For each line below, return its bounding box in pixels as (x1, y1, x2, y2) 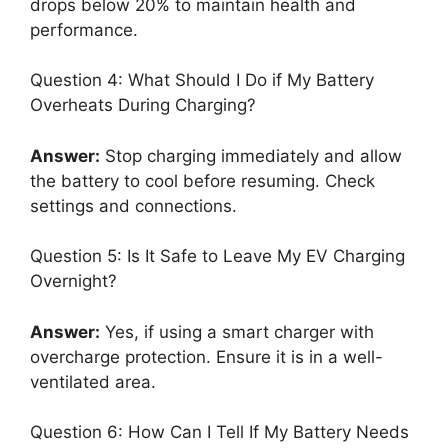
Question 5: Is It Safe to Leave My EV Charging (30, 246, 405, 267)
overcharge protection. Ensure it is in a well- (30, 346, 383, 367)
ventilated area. (30, 371, 156, 392)
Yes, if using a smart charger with (100, 321, 374, 342)
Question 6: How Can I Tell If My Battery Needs (30, 422, 409, 443)
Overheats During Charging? (30, 95, 256, 116)
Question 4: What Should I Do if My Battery (30, 70, 374, 91)
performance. (30, 19, 138, 40)
